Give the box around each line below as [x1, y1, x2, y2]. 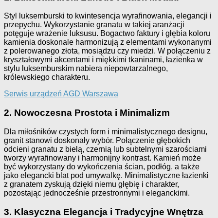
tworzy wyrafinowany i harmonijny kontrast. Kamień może [4, 153, 201, 162]
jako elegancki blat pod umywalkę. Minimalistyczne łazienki [4, 171, 209, 180]
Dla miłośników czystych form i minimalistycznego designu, [4, 127, 207, 136]
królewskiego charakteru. [4, 73, 90, 82]
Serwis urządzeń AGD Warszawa [4, 90, 118, 98]
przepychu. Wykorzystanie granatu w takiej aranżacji [4, 20, 184, 29]
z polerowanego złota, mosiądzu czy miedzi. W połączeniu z [4, 47, 211, 55]
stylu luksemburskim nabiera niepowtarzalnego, [4, 64, 168, 73]
